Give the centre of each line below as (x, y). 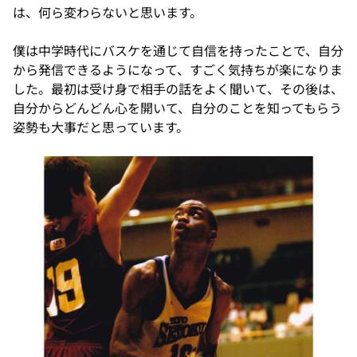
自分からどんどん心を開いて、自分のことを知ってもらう (177, 109)
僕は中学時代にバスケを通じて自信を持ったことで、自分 (178, 51)
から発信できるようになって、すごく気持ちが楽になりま (178, 71)
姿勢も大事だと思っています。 (101, 128)
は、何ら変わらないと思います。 (108, 13)
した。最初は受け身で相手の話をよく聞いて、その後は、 (178, 90)
